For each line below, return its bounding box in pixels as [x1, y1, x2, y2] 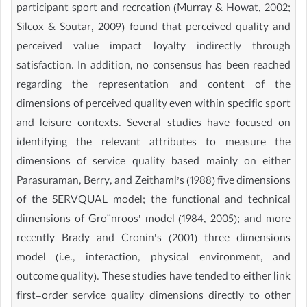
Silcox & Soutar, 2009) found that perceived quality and [16, 20, 291, 37]
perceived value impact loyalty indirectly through [16, 39, 291, 56]
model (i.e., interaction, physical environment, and [16, 250, 291, 267]
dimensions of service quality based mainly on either [16, 154, 291, 171]
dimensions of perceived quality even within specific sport [16, 97, 291, 114]
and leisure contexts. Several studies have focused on [16, 116, 291, 133]
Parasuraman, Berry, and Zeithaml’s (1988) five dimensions [16, 173, 291, 191]
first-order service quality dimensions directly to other [16, 288, 291, 306]
